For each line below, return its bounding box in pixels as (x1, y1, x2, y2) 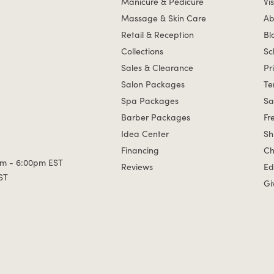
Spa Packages (120, 95, 179, 106)
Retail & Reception (120, 29, 194, 40)
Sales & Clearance (120, 62, 193, 73)
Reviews (120, 161, 153, 172)
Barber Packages (120, 111, 190, 123)
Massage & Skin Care (120, 12, 206, 24)
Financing (120, 144, 159, 156)
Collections (120, 45, 163, 57)
